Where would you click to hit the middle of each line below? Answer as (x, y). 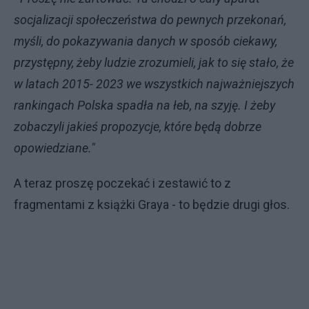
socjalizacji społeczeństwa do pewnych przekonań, (150, 19)
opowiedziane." (54, 148)
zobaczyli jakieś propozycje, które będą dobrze (138, 126)
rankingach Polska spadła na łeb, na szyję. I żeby (144, 105)
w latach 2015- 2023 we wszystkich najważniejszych (154, 83)
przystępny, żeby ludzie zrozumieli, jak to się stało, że (154, 62)
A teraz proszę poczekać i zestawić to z (122, 183)
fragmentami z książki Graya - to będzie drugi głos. (152, 204)
